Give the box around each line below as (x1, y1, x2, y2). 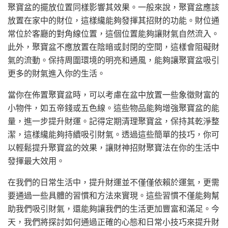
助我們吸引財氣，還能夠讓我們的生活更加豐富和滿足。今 (8, 204, 219, 214)
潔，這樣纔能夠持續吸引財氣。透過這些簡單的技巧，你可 (8, 129, 219, 140)
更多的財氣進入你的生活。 (8, 68, 105, 79)
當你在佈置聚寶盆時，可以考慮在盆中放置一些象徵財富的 (8, 90, 219, 100)
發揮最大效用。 (8, 156, 65, 166)
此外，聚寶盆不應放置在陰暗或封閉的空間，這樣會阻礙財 (8, 42, 219, 52)
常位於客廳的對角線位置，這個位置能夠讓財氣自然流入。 (8, 28, 219, 39)
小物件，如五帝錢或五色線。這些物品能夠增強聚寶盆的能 (8, 103, 219, 113)
